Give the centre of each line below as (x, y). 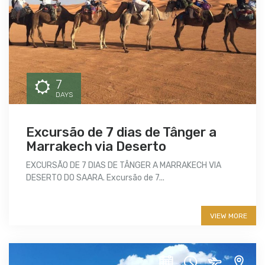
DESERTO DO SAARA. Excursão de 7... (95, 178)
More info (58, 203)
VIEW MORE (229, 216)
